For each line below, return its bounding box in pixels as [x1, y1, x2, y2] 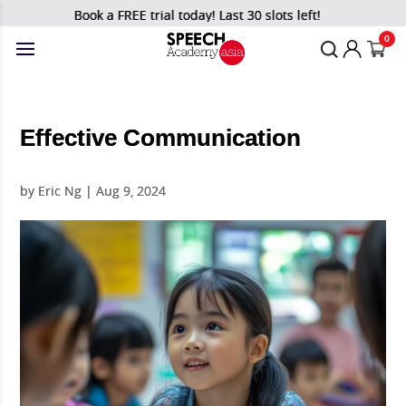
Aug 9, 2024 [96, 182, 167, 200]
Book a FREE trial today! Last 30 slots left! [65, 6, 313, 24]
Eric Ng [38, 182, 82, 200]
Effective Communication [20, 125, 302, 150]
